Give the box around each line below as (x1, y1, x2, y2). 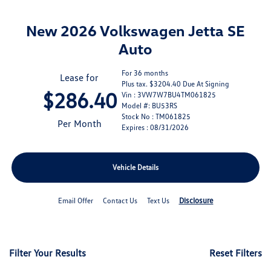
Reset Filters (209, 247, 262, 260)
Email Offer (57, 196, 93, 206)
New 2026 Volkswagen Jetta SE (26, 21, 245, 41)
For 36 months (121, 68, 168, 78)
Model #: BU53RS (121, 101, 177, 111)
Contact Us (102, 196, 137, 206)
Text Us (146, 196, 169, 206)
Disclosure (178, 195, 214, 206)
